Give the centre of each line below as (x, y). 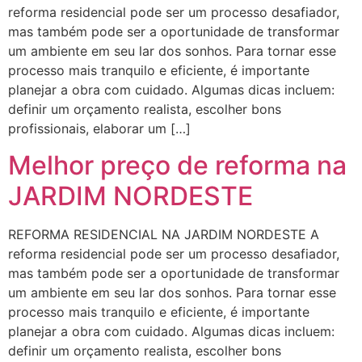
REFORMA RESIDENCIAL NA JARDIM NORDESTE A (164, 234)
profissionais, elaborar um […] (99, 129)
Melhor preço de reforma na (177, 165)
